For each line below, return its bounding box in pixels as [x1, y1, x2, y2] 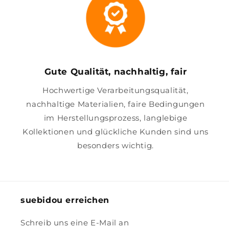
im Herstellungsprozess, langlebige [43, 113, 188, 123]
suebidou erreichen [20, 195, 109, 205]
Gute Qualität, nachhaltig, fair [44, 66, 187, 77]
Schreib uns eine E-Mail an [20, 218, 129, 228]
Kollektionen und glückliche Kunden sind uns [22, 127, 209, 137]
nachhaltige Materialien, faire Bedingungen [26, 99, 205, 109]
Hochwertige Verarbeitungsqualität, [42, 85, 189, 96]
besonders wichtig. [77, 141, 154, 151]
